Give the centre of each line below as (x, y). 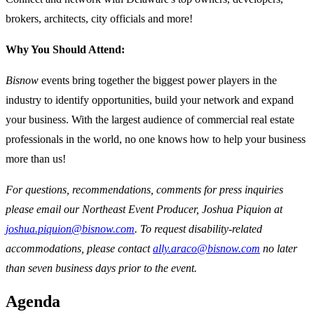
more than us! (37, 159)
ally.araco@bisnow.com (206, 249)
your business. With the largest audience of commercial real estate (150, 120)
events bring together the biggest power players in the (159, 81)
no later (279, 249)
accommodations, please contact (79, 249)
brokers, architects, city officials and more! (99, 19)
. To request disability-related (198, 229)
